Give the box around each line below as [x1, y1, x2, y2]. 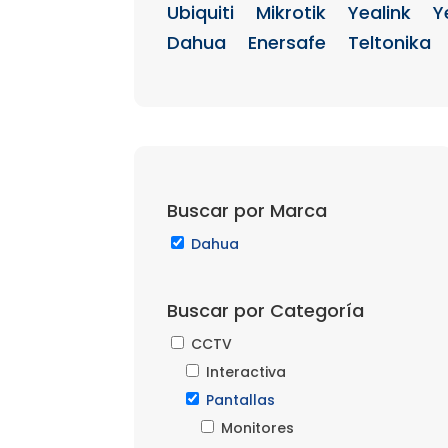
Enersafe [247, 30, 326, 56]
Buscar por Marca [166, 198, 327, 224]
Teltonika [347, 30, 431, 56]
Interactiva [205, 362, 286, 383]
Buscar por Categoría [166, 298, 364, 324]
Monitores [220, 418, 294, 439]
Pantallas [205, 390, 275, 411]
